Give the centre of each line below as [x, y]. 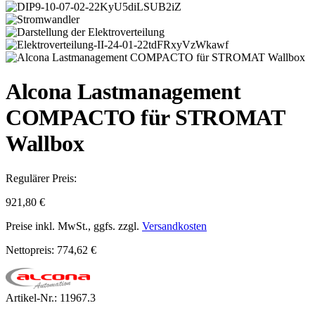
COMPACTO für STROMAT [145, 118]
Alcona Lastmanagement [123, 92]
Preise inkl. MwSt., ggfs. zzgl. [74, 226]
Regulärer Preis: [41, 178]
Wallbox [45, 144]
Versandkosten [174, 226]
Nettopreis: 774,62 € [51, 250]
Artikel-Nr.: [33, 298]
